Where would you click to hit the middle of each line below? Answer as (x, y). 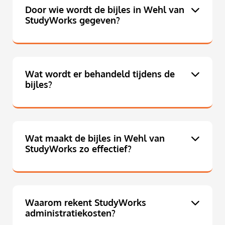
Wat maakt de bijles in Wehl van (95, 138)
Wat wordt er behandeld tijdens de (100, 74)
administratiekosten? (70, 213)
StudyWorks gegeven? (73, 20)
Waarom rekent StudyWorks (86, 203)
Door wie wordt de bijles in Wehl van (105, 10)
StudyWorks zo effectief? (78, 149)
